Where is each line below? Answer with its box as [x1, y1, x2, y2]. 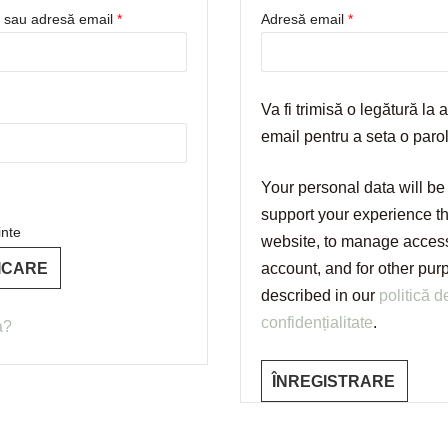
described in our [261, 287, 379, 304]
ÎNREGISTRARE [272, 373, 395, 390]
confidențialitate [261, 314, 373, 331]
